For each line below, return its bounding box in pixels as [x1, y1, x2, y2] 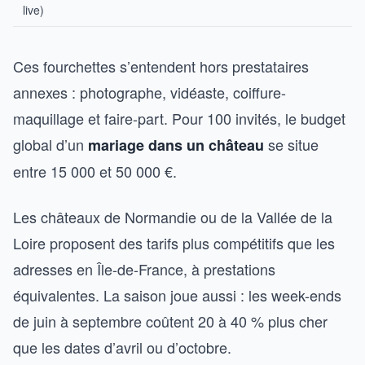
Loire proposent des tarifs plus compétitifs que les [13, 232, 335, 253]
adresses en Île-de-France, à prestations [13, 258, 275, 279]
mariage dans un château [88, 134, 264, 156]
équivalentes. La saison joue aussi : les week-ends [13, 284, 341, 306]
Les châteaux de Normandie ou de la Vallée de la [13, 206, 332, 227]
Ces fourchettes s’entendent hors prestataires [13, 55, 309, 77]
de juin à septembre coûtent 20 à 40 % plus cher [13, 310, 328, 332]
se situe [264, 134, 319, 155]
